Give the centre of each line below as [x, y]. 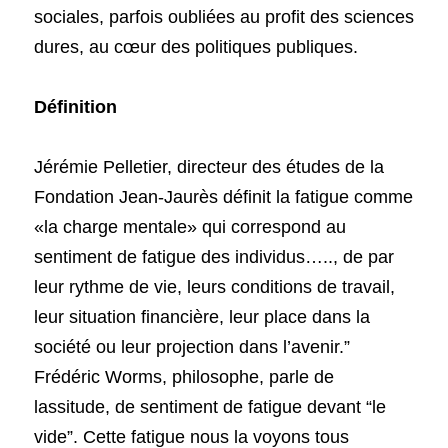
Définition [75, 107]
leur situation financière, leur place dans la [202, 317]
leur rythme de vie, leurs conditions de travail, [214, 287]
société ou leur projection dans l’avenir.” [192, 347]
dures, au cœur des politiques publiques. [198, 47]
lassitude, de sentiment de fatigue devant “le [210, 407]
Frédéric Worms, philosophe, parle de [184, 377]
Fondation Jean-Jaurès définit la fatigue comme [223, 197]
